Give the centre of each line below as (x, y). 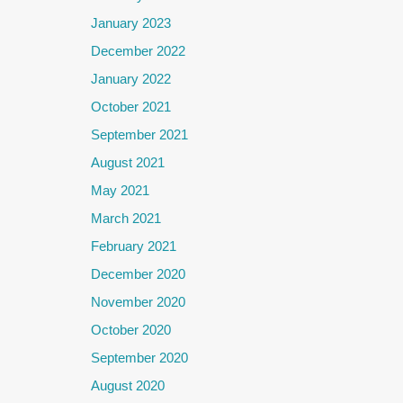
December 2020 (138, 273)
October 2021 (131, 106)
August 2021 (128, 162)
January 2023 (131, 22)
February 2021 (134, 246)
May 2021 (120, 190)
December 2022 (138, 50)
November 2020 (138, 301)
